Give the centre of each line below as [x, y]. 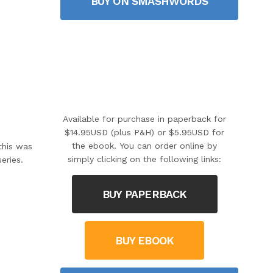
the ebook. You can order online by [145, 145]
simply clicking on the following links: [145, 159]
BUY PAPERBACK [144, 194]
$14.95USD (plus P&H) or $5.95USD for [145, 132]
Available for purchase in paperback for [145, 119]
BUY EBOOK [145, 240]
